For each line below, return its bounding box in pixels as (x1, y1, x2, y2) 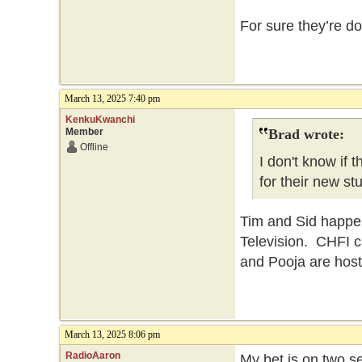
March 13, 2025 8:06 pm (64, 329, 160, 340)
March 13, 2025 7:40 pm (64, 93, 160, 104)
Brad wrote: (267, 126, 344, 142)
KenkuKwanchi (65, 114, 135, 125)
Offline (79, 141, 108, 153)
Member (65, 126, 103, 137)
